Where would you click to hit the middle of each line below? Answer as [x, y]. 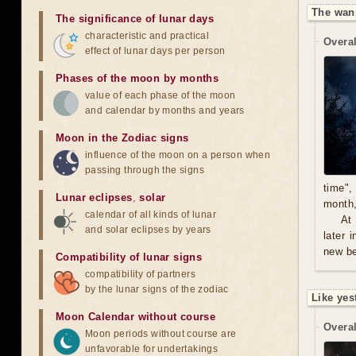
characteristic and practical [147, 36]
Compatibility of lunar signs [129, 257]
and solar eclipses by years [148, 230]
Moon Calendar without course [136, 317]
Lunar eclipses [94, 197]
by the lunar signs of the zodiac [157, 289]
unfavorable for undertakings [152, 349]
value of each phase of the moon [161, 95]
